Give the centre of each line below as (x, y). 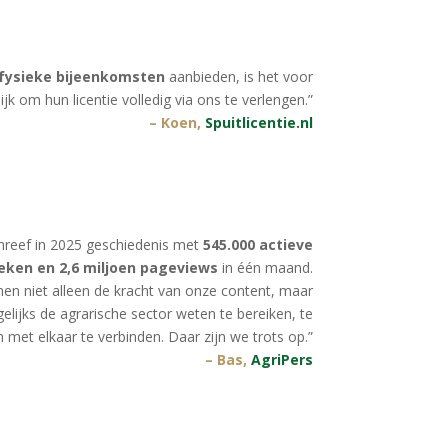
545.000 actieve (255, 245)
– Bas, (227, 360)
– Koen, (176, 122)
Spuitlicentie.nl (258, 122)
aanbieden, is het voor (238, 76)
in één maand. (265, 268)
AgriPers (281, 360)
